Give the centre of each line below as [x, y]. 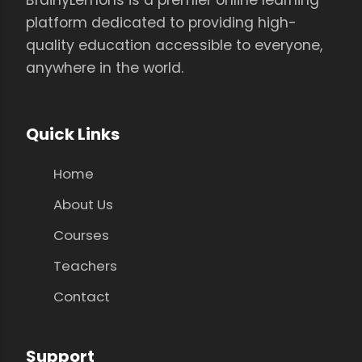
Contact [81, 296]
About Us [83, 204]
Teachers [85, 265]
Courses [81, 235]
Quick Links [73, 134]
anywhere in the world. [105, 67]
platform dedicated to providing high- [161, 22]
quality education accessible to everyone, [174, 45]
